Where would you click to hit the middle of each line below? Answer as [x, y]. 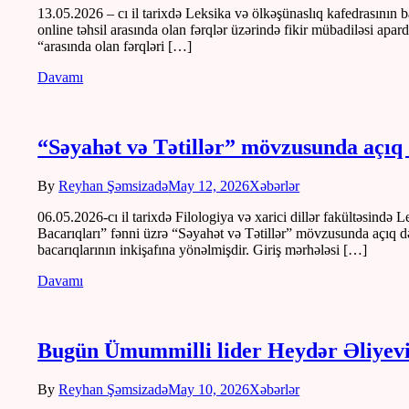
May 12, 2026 [209, 185]
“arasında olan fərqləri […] [115, 47]
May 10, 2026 [209, 389]
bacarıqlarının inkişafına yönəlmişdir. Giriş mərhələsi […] [203, 249]
